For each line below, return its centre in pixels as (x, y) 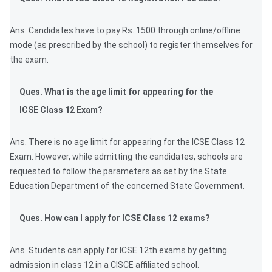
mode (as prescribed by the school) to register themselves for (131, 45)
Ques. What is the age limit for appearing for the (116, 92)
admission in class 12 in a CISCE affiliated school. (104, 265)
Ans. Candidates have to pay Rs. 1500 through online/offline (125, 31)
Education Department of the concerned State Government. (127, 186)
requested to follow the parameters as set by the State (118, 172)
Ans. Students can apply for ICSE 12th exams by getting (118, 250)
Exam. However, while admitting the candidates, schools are (126, 157)
